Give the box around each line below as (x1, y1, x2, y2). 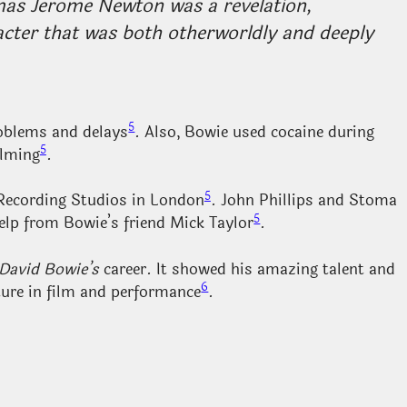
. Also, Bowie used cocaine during (134, 119, 375, 144)
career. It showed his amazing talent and (98, 256, 395, 282)
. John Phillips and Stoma (210, 188, 397, 213)
